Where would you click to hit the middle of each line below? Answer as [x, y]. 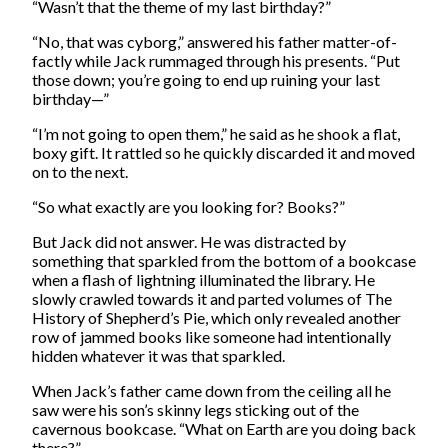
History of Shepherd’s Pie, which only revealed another [216, 317]
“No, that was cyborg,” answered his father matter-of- [214, 41]
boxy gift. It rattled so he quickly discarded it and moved [223, 152]
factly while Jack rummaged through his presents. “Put [216, 60]
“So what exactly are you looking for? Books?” [188, 206]
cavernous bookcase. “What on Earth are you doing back [224, 428]
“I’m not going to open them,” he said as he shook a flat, [216, 133]
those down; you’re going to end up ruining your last [206, 79]
